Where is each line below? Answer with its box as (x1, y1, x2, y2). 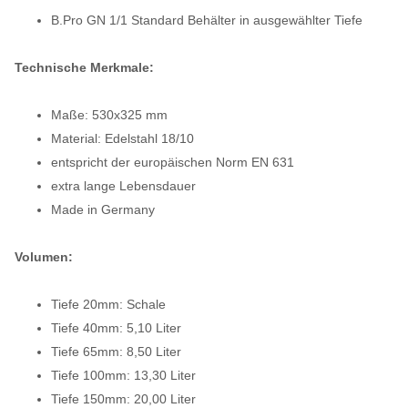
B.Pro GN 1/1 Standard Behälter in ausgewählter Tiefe (51, 12, 362, 27)
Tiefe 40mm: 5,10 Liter (51, 320, 181, 335)
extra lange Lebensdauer (51, 178, 196, 193)
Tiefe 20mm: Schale (51, 296, 166, 311)
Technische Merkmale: (15, 59, 154, 75)
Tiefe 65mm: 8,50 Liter (51, 343, 181, 359)
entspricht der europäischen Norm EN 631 (51, 154, 294, 169)
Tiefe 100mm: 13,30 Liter (51, 367, 196, 382)
